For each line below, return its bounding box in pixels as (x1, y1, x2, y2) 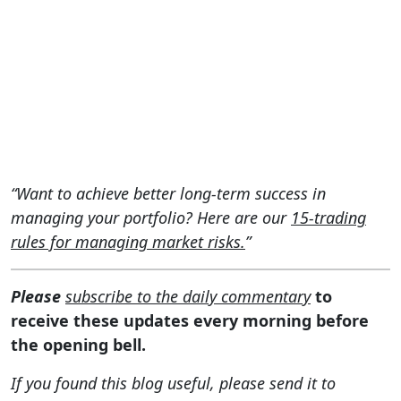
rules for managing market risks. (11, 231, 245, 253)
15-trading (291, 207, 366, 229)
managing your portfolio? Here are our (11, 207, 291, 229)
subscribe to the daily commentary (65, 286, 311, 308)
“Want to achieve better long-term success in (11, 183, 326, 205)
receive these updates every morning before (11, 310, 369, 332)
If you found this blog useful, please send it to (11, 372, 336, 395)
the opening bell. (11, 334, 146, 356)
